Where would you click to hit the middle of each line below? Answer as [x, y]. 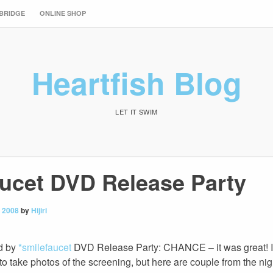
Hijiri [39, 210]
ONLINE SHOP [63, 13]
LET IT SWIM [136, 111]
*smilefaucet [45, 247]
